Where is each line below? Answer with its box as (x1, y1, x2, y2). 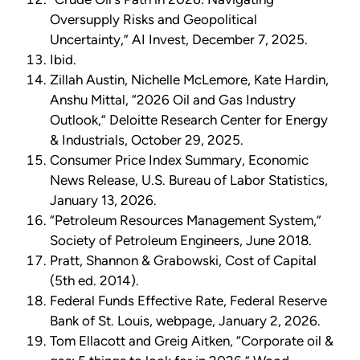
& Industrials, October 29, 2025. (50, 132, 243, 149)
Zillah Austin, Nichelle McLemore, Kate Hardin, (50, 72, 329, 88)
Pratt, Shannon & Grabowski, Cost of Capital (50, 252, 317, 269)
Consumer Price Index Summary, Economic (50, 152, 309, 169)
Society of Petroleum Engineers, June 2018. (50, 232, 312, 249)
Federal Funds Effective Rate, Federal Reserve (50, 292, 327, 309)
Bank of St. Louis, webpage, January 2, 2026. (50, 313, 321, 329)
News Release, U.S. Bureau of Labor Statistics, (50, 172, 328, 189)
